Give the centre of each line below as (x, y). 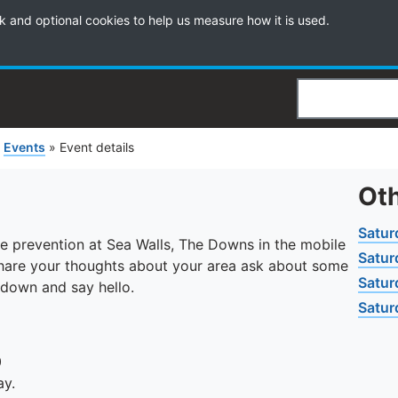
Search (323, 113)
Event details (97, 147)
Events (24, 147)
